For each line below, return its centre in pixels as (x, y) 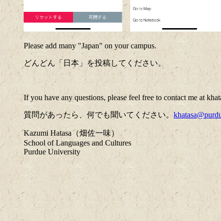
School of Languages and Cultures (77, 143)
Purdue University (52, 151)
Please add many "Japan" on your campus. (90, 45)
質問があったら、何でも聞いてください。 (99, 114)
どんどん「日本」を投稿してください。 (95, 63)
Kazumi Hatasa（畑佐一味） (71, 133)
